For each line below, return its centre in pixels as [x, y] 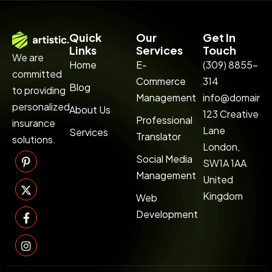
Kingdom [223, 196]
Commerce [161, 81]
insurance [34, 123]
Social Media [164, 159]
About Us [90, 110]
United [218, 179]
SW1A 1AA [224, 163]
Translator [158, 136]
